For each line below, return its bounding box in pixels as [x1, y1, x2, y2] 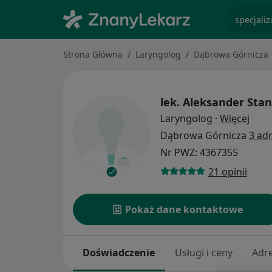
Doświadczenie [83, 246, 155, 260]
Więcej [220, 112, 250, 126]
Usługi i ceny [174, 246, 233, 260]
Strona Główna [63, 49, 123, 60]
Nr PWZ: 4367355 [160, 146, 238, 160]
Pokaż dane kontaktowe [125, 203, 243, 217]
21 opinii [208, 165, 247, 178]
